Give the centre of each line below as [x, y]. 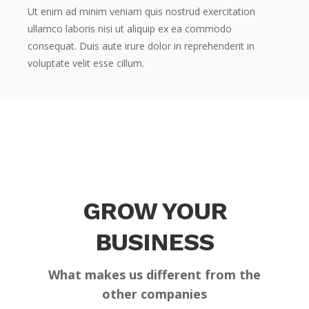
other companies [154, 294]
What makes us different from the [154, 275]
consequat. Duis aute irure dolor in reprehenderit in [141, 46]
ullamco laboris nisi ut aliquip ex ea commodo [130, 29]
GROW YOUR [154, 211]
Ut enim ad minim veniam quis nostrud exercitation [141, 11]
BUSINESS [154, 242]
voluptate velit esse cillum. [86, 63]
